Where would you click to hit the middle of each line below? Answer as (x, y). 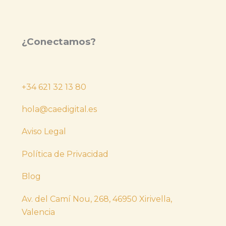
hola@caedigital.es (59, 109)
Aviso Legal (44, 132)
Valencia (38, 212)
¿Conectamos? (59, 41)
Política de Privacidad (65, 154)
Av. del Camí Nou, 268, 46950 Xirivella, (97, 199)
